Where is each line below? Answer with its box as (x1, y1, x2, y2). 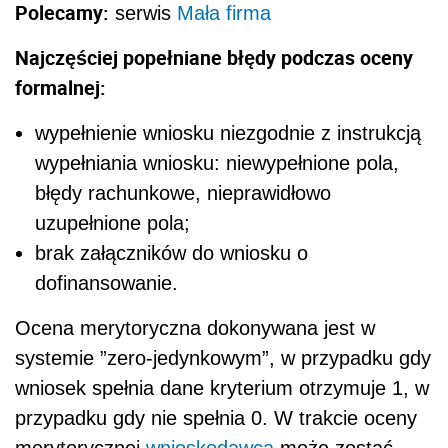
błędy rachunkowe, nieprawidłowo (35, 181, 331, 204)
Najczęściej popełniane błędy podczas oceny (15, 43, 413, 71)
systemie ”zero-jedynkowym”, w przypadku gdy (15, 346, 431, 369)
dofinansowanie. (35, 271, 178, 294)
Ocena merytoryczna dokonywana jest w (15, 316, 375, 339)
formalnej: (15, 73, 106, 101)
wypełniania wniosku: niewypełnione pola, (35, 151, 399, 174)
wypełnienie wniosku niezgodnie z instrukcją (35, 121, 421, 144)
